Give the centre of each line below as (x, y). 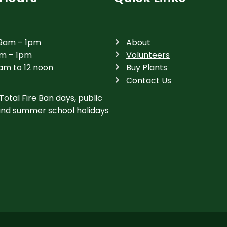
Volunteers (148, 55)
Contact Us (149, 80)
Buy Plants (147, 67)
